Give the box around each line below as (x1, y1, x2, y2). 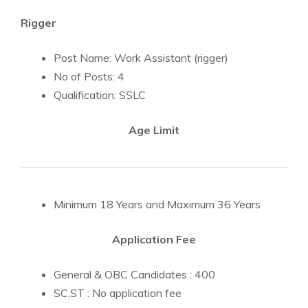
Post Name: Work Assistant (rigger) (54, 51, 228, 65)
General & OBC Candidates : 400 (54, 267, 215, 281)
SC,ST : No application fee (54, 286, 181, 300)
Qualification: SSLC (54, 88, 146, 102)
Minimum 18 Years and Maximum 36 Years (54, 197, 261, 211)
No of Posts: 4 (54, 69, 124, 83)
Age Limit (129, 123, 179, 137)
